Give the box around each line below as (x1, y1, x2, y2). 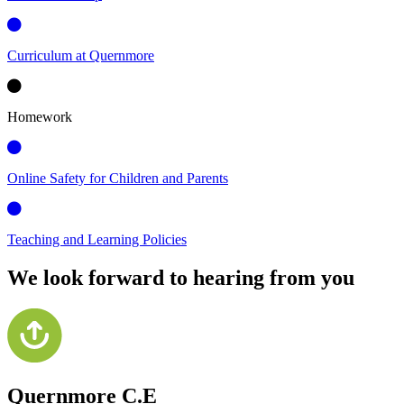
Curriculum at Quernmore (7, 48, 154, 64)
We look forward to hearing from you (7, 266, 354, 290)
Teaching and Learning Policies (7, 232, 187, 248)
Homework (7, 109, 72, 125)
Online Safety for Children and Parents (7, 170, 228, 187)
